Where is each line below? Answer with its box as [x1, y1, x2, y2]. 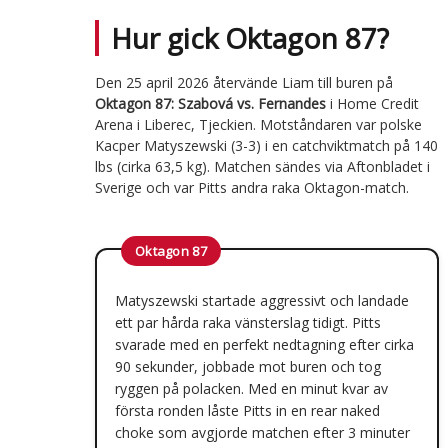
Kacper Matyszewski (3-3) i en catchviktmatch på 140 [94, 135, 438, 155]
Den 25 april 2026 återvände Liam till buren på [94, 72, 393, 92]
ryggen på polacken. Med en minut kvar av [114, 378, 388, 398]
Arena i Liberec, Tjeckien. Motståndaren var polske [94, 114, 422, 134]
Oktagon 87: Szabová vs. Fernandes [94, 93, 326, 113]
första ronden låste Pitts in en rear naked [114, 400, 380, 420]
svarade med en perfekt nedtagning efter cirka [114, 334, 414, 354]
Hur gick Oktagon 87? [110, 18, 389, 57]
